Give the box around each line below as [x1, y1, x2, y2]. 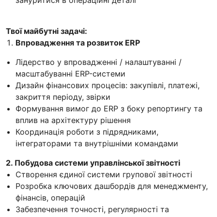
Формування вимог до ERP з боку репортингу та [15, 103, 202, 113]
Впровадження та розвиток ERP [15, 37, 140, 47]
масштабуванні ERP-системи [15, 68, 125, 78]
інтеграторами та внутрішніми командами [15, 138, 178, 148]
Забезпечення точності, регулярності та [15, 204, 169, 214]
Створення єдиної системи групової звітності [15, 169, 192, 179]
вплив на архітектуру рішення [15, 115, 131, 125]
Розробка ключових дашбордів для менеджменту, [15, 181, 208, 191]
